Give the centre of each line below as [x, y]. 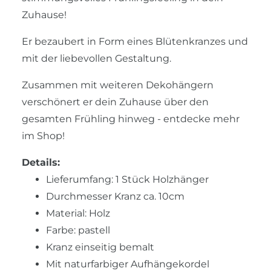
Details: [41, 162]
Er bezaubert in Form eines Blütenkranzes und [135, 41]
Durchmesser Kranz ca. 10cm [115, 196]
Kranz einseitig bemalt [100, 247]
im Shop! [43, 135]
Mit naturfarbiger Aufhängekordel [128, 264]
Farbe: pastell [78, 230]
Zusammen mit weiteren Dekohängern [118, 85]
